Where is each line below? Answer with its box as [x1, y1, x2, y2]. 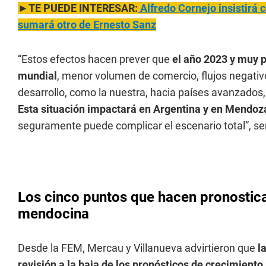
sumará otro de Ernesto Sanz [18, 18, 156, 31]
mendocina [18, 205, 89, 222]
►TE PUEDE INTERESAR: [18, 2, 138, 14]
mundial [18, 69, 57, 82]
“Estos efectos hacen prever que [18, 53, 170, 65]
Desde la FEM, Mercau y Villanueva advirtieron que [18, 242, 258, 254]
